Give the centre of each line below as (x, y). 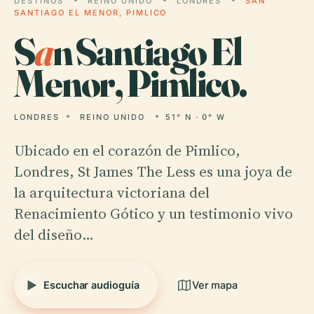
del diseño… (54, 234)
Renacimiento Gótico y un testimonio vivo (153, 213)
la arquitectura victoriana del (112, 192)
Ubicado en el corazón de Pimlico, (127, 150)
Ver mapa (215, 285)
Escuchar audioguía (91, 285)
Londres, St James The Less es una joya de (153, 171)
